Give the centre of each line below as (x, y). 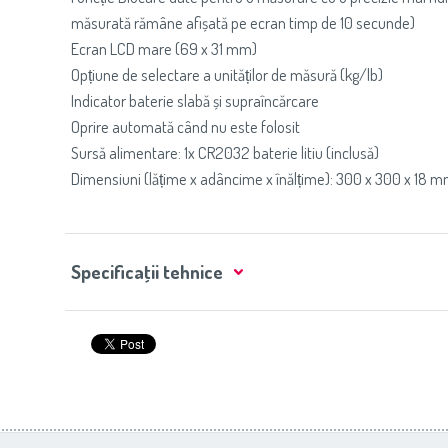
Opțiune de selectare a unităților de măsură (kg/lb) (227, 74)
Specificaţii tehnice (147, 271)
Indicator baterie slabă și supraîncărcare (195, 100)
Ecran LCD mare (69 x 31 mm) (164, 48)
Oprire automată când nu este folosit (185, 126)
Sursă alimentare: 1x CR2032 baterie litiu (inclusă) (225, 152)
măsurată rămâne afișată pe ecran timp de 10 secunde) (243, 22)
